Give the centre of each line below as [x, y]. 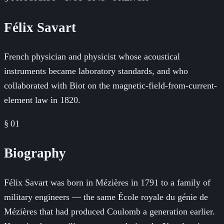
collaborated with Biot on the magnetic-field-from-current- [110, 86]
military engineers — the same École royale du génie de [106, 197]
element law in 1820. [42, 100]
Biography [35, 153]
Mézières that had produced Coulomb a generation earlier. [109, 211]
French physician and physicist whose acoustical [92, 57]
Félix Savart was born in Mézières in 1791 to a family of [107, 182]
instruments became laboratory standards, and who [96, 71]
